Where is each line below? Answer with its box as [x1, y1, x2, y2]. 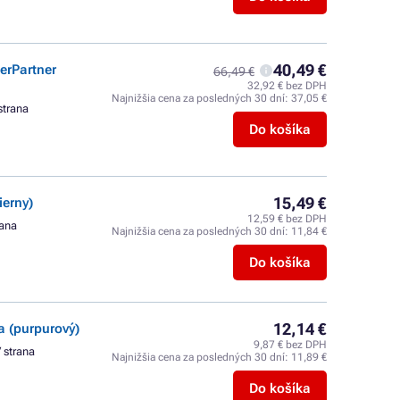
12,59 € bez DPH [247, 212, 327, 225]
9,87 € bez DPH [254, 338, 327, 351]
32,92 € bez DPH [247, 79, 327, 92]
